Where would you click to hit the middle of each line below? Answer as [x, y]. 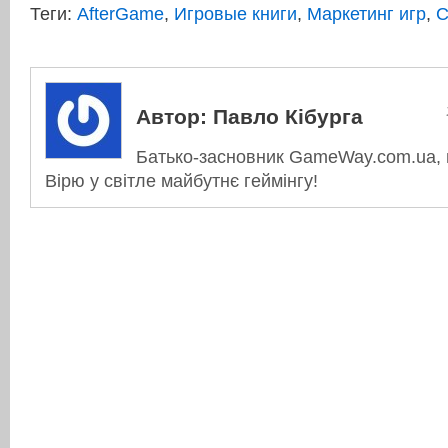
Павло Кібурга [285, 117]
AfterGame [120, 14]
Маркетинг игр [366, 14]
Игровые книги [235, 14]
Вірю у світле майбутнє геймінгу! [181, 181]
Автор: [171, 117]
